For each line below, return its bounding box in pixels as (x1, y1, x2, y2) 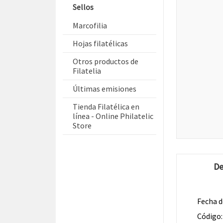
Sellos (73, 2, 94, 12)
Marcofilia (73, 20, 107, 30)
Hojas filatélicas (73, 38, 128, 48)
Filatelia (73, 66, 101, 76)
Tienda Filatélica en (73, 102, 139, 111)
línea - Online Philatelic (73, 111, 153, 121)
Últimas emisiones (73, 84, 136, 94)
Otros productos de (73, 56, 138, 66)
